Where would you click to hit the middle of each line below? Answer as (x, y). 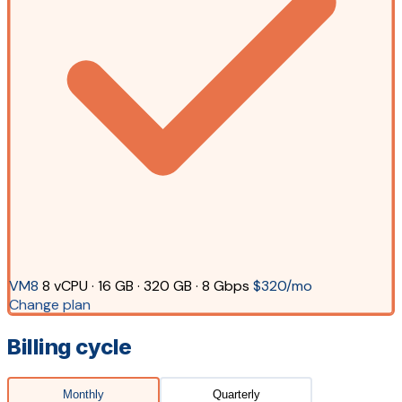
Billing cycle (70, 346)
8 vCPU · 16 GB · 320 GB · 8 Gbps (145, 286)
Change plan (49, 305)
